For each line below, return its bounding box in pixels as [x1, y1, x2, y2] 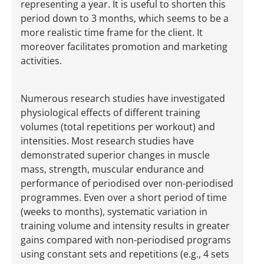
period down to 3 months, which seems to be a [21, 12, 229, 25]
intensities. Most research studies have [21, 134, 194, 148]
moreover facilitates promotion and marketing [21, 40, 227, 54]
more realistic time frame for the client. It [21, 26, 203, 39]
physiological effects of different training [21, 106, 200, 120]
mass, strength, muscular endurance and [21, 163, 204, 176]
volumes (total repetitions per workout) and [21, 120, 215, 134]
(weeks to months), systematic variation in [21, 205, 207, 219]
